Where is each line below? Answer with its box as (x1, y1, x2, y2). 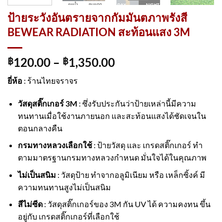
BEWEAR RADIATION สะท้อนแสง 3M (7, 25, 190, 39)
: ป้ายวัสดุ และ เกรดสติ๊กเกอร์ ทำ (92, 140, 203, 150)
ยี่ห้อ (7, 75, 22, 85)
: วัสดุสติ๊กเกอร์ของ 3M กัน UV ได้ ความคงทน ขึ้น (42, 199, 211, 209)
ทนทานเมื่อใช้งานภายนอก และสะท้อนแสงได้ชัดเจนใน (17, 111, 206, 120)
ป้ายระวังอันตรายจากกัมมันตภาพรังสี (7, 10, 187, 24)
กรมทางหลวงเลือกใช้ (17, 140, 92, 150)
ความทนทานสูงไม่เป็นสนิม (17, 182, 111, 192)
